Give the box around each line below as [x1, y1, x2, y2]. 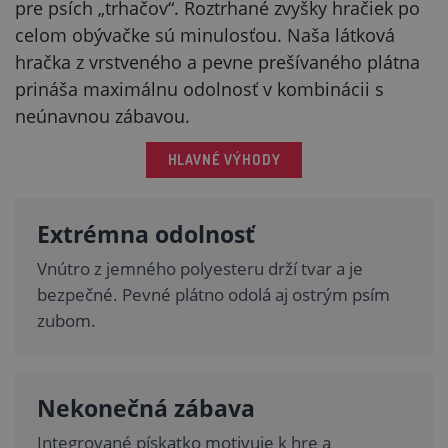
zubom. [37, 309, 96, 333]
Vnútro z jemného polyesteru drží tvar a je [37, 257, 363, 281]
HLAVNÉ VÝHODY [167, 151, 281, 169]
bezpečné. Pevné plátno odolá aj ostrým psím [37, 283, 390, 307]
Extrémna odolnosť [37, 218, 255, 251]
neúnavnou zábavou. [15, 104, 190, 129]
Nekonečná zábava [37, 392, 255, 425]
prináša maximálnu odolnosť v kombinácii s [15, 77, 384, 102]
